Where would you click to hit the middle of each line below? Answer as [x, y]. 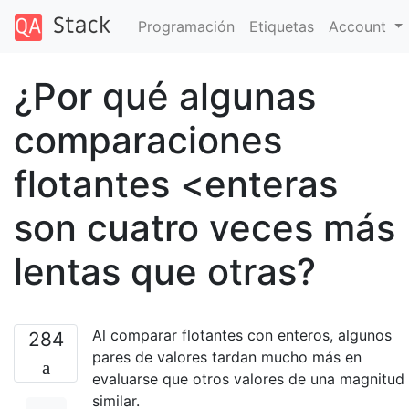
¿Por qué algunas [165, 96]
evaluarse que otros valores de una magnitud [248, 378]
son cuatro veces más [204, 227]
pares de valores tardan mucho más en [227, 357]
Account [359, 26]
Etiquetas [281, 26]
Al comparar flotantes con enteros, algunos [242, 335]
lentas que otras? [165, 271]
